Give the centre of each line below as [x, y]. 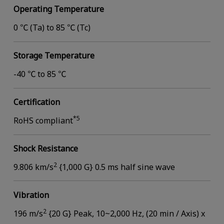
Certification [36, 102]
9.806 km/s [33, 167]
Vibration [31, 195]
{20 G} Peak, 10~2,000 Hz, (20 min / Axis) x [125, 213]
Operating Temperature [58, 9]
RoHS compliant [43, 121]
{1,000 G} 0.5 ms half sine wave [116, 167]
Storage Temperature [54, 56]
